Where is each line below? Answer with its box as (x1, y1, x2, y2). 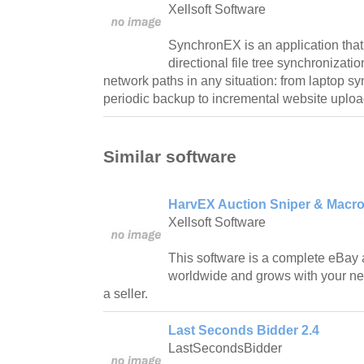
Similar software (103, 146, 236, 166)
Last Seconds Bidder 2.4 (168, 323, 319, 337)
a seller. (103, 286, 148, 301)
